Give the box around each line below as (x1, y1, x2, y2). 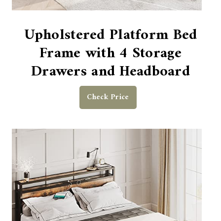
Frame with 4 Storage (39, 40, 182, 67)
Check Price (87, 90, 129, 104)
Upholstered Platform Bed (24, 22, 197, 48)
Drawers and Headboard (31, 58, 190, 85)
